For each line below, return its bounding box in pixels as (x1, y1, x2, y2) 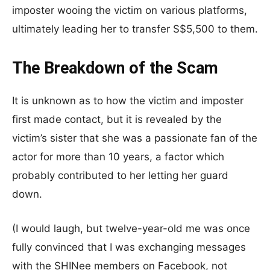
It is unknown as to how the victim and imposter (12, 95, 243, 107)
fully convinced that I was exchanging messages (12, 241, 246, 253)
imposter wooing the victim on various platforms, (12, 4, 247, 16)
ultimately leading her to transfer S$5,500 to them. (12, 23, 258, 35)
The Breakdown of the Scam (12, 58, 218, 78)
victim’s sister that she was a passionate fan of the (12, 132, 257, 144)
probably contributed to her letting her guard (12, 169, 228, 181)
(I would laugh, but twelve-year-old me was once (12, 222, 250, 234)
